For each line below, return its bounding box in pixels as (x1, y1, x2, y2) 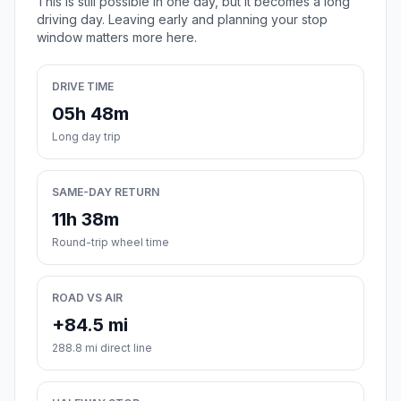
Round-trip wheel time (52, 235, 169, 250)
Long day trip (52, 130, 121, 144)
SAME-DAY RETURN (52, 185, 159, 200)
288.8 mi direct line (52, 341, 152, 355)
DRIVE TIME (52, 80, 114, 94)
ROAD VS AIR (52, 291, 123, 305)
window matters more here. (37, 30, 197, 46)
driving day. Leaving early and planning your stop (37, 12, 328, 28)
